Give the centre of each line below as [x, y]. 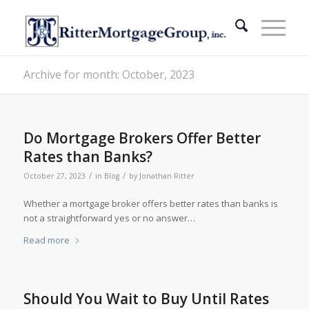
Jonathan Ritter [167, 176]
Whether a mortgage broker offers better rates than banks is [150, 204]
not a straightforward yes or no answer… [109, 218]
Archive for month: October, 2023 [109, 74]
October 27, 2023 [54, 176]
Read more [46, 240]
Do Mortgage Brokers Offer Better [142, 138]
